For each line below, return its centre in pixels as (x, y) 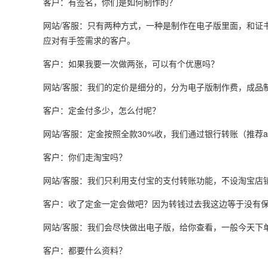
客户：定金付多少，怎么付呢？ (102, 110)
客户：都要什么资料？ (85, 250)
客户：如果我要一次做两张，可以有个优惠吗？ (131, 64)
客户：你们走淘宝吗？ (85, 157)
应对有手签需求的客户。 (89, 40)
